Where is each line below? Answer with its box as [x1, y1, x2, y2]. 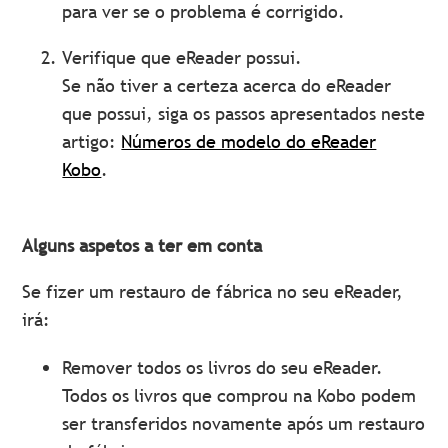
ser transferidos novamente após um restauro [62, 412, 426, 436]
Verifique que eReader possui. [62, 46, 303, 70]
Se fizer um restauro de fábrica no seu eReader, [22, 280, 404, 304]
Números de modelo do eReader [121, 130, 377, 154]
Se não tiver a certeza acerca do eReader [62, 74, 392, 98]
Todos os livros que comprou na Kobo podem [62, 384, 417, 408]
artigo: [62, 130, 122, 154]
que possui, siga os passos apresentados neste [62, 102, 426, 126]
